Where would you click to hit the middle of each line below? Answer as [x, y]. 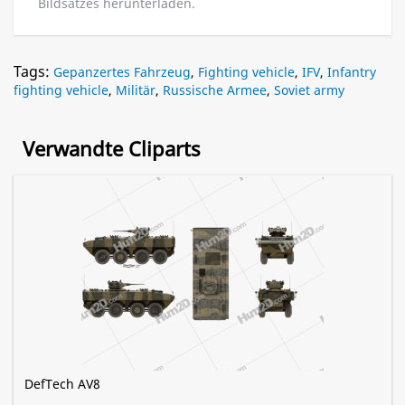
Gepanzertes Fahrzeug [122, 72]
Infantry [352, 72]
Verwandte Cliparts [112, 149]
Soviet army [309, 90]
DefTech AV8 [62, 384]
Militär [136, 90]
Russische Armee [215, 90]
